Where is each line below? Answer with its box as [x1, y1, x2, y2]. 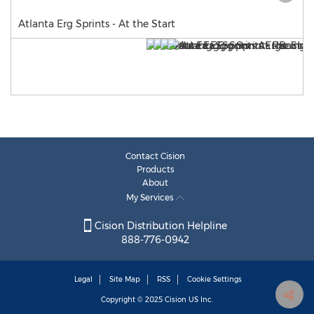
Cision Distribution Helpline [91, 219, 227, 233]
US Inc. [186, 295, 213, 305]
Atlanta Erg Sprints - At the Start [18, 18, 175, 30]
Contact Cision [125, 151, 185, 161]
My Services [126, 192, 176, 203]
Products [136, 164, 175, 175]
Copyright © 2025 [101, 295, 165, 305]
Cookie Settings [187, 275, 242, 285]
